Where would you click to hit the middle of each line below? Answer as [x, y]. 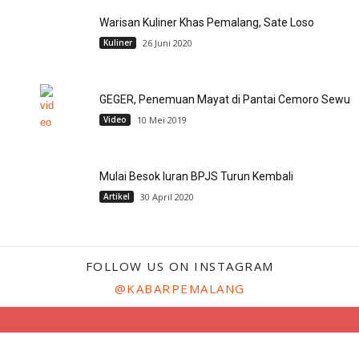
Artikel [117, 196]
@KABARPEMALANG [179, 288]
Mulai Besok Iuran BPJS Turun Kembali [196, 176]
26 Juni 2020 [167, 43]
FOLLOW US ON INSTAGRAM [179, 266]
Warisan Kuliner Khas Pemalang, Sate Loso [207, 22]
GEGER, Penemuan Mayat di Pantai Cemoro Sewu [225, 99]
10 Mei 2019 [162, 120]
